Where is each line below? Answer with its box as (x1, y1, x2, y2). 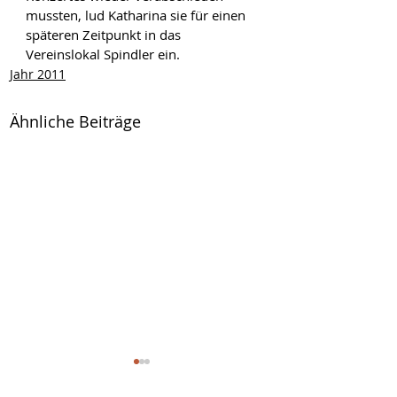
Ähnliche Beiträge (10, 110, 141, 132)
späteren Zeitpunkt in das (26, 25, 184, 43)
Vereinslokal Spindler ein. (26, 44, 180, 63)
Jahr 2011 (10, 65, 66, 82)
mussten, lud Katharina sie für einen (26, 5, 249, 24)
